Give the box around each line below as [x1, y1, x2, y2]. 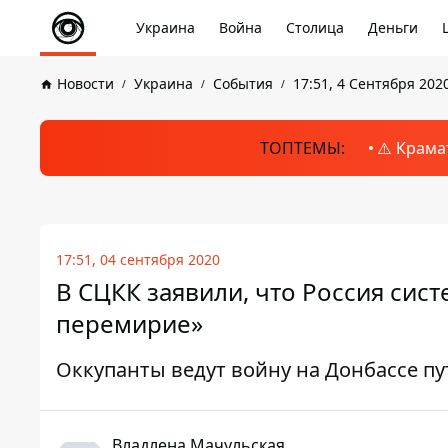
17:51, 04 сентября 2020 [56, 250, 220, 269]
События [213, 74, 273, 93]
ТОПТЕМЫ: [259, 137, 345, 159]
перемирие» [56, 307, 203, 340]
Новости [57, 74, 114, 93]
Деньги [368, 18, 418, 37]
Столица [286, 18, 344, 37]
